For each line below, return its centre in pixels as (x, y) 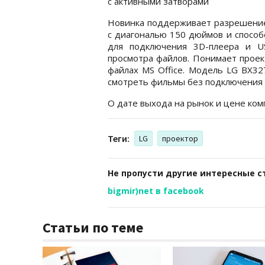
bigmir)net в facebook (156, 190)
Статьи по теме (93, 227)
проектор (180, 138)
